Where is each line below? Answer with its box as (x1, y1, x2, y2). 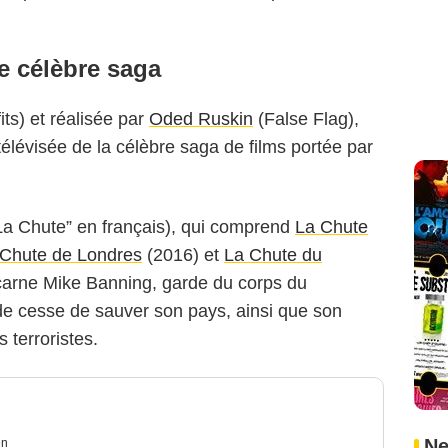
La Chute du (224, 245, 322, 266)
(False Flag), (253, 109, 359, 130)
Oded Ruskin (149, 109, 253, 130)
